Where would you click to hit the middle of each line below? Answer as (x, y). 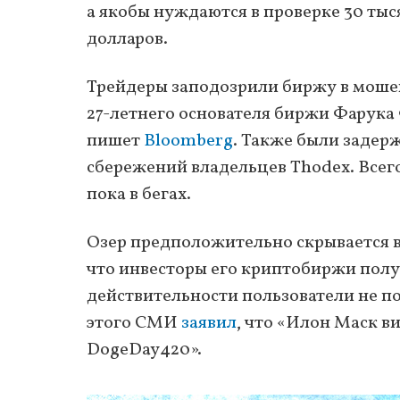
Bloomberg (188, 141)
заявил (209, 323)
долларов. (127, 39)
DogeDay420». (144, 350)
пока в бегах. (139, 194)
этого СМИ (134, 323)
